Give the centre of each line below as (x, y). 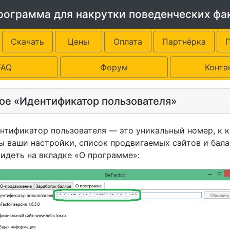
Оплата (128, 42)
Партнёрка (184, 42)
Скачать (27, 42)
